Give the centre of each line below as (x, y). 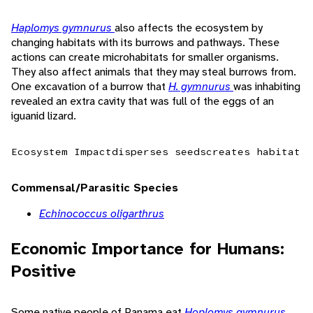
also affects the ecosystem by (189, 28)
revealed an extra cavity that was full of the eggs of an (143, 101)
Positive (44, 271)
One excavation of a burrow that (90, 87)
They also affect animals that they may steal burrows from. (154, 72)
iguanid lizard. (44, 116)
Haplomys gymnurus (63, 28)
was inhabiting (267, 87)
